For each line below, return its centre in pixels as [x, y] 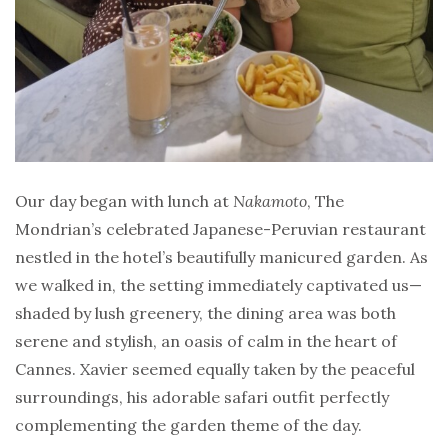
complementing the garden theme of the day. [188, 424]
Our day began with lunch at [124, 200]
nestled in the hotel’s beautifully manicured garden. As [221, 256]
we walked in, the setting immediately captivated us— [218, 284]
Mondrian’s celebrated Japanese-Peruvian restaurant [220, 228]
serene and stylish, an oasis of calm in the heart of [206, 340]
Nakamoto [270, 200]
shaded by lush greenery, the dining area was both [205, 312]
